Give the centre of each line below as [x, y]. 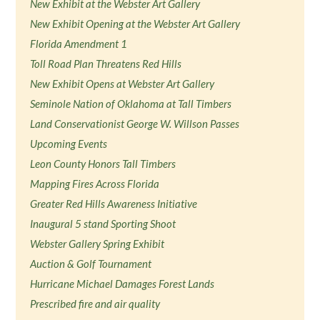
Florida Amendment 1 [79, 44]
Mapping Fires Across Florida [95, 184]
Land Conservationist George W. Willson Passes [135, 124]
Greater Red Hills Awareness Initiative [114, 204]
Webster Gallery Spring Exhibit [97, 244]
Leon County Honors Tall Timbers [103, 164]
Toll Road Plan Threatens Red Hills [106, 64]
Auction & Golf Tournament [91, 264]
